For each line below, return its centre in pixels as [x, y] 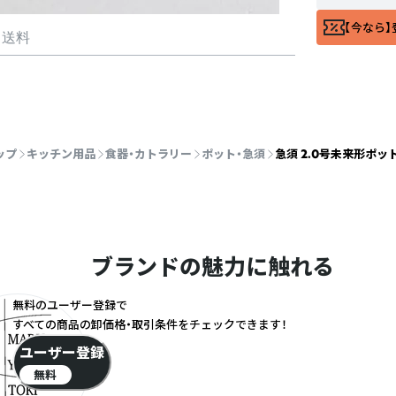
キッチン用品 [61, 154]
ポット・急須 [233, 154]
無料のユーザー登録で [69, 305]
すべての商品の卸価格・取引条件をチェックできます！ [149, 324]
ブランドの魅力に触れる [212, 267]
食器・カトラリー [148, 154]
